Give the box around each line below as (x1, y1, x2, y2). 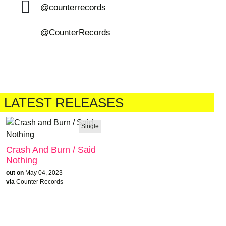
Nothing (6, 155, 37, 165)
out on (6, 169, 24, 176)
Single (81, 123, 99, 130)
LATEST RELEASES (4, 96, 124, 110)
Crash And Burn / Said (6, 145, 96, 155)
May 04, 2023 (25, 169, 63, 176)
